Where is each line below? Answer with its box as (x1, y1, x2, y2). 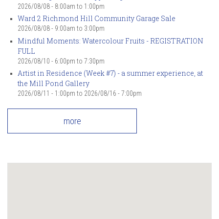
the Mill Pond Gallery (18, 79, 89, 88)
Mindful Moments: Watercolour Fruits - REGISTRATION (18, 36, 203, 45)
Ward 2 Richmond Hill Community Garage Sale (18, 14, 175, 23)
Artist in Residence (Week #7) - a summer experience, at (18, 68, 203, 78)
